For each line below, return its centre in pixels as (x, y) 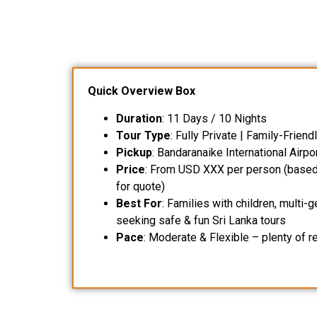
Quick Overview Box (142, 91)
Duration (139, 118)
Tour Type (143, 135)
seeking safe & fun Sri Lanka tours (201, 220)
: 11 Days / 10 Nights (214, 118)
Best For (139, 203)
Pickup (134, 152)
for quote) (140, 186)
